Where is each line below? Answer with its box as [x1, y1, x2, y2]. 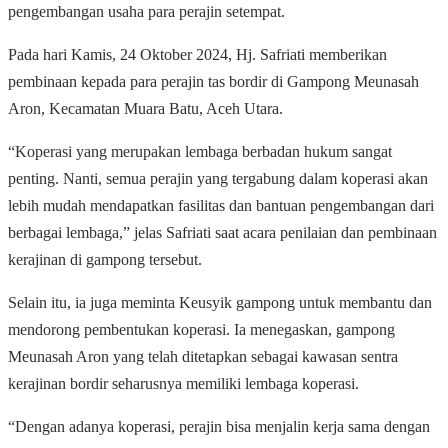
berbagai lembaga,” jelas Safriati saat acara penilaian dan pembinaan [8, 224, 437, 242]
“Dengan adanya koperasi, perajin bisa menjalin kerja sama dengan [8, 418, 430, 436]
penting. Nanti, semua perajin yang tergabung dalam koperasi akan [8, 170, 428, 188]
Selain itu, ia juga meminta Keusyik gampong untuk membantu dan [8, 294, 432, 312]
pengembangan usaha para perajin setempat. [8, 3, 285, 21]
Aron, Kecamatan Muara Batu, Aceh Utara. [8, 100, 283, 118]
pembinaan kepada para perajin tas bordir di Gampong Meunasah [8, 73, 419, 91]
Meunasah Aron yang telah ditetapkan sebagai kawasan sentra [8, 348, 398, 366]
